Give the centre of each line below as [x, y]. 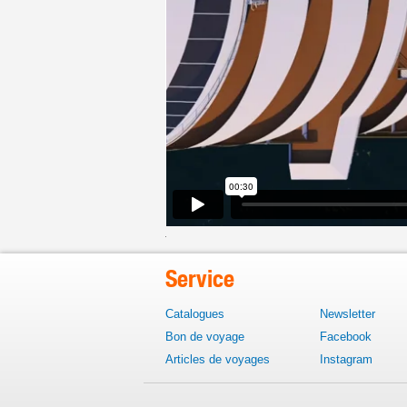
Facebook [346, 337]
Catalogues [195, 314]
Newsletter [347, 314]
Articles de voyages [218, 359]
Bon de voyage [205, 337]
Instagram [346, 359]
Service [200, 278]
